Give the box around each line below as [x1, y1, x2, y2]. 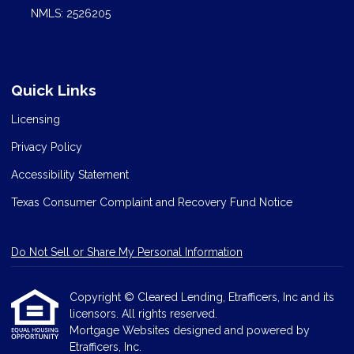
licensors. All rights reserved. [70, 307, 217, 320]
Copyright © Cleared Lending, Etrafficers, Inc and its [70, 291, 334, 303]
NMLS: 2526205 [30, 7, 111, 21]
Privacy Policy [11, 141, 82, 153]
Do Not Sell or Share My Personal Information [11, 246, 243, 258]
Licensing [11, 113, 60, 126]
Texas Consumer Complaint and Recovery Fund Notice [11, 196, 292, 209]
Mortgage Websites [70, 324, 173, 337]
